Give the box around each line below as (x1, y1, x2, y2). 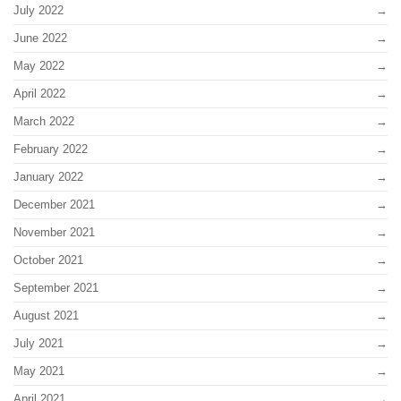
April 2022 (13, 87, 65, 101)
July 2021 (13, 337, 64, 351)
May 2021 (13, 364, 64, 379)
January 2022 (13, 170, 83, 184)
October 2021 (13, 253, 83, 268)
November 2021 (13, 226, 95, 240)
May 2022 (13, 59, 64, 73)
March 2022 (13, 115, 74, 129)
